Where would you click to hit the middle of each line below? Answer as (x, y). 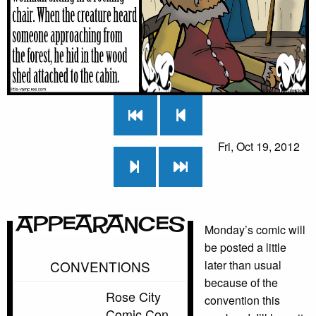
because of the (241, 283)
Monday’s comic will (255, 230)
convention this (242, 300)
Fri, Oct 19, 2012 (259, 147)
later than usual (243, 265)
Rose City (133, 297)
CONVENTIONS (100, 267)
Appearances (100, 225)
